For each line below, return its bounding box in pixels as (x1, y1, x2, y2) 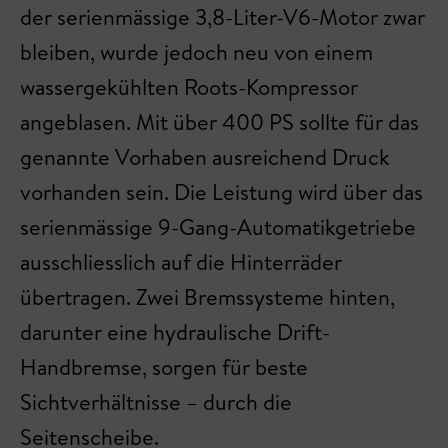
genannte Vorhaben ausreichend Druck (20, 142, 390, 172)
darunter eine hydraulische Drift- (20, 317, 330, 347)
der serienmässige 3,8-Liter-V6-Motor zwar (20, 2, 425, 32)
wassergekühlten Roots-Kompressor (20, 72, 358, 102)
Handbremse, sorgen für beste (20, 352, 308, 382)
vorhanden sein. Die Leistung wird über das (20, 177, 423, 207)
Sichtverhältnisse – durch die (20, 387, 292, 417)
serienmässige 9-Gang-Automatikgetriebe (20, 212, 416, 242)
